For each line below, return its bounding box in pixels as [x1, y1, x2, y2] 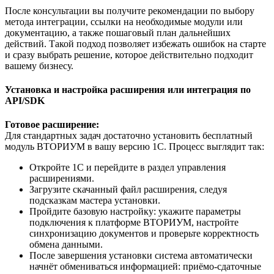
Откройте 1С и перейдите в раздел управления [29, 162, 226, 173]
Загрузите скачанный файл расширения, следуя [29, 184, 227, 195]
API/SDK [5, 95, 45, 106]
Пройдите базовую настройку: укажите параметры [29, 206, 241, 217]
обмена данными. [29, 239, 103, 250]
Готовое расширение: [5, 119, 99, 130]
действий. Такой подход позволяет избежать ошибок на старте [5, 38, 266, 49]
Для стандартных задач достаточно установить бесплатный [5, 130, 253, 141]
